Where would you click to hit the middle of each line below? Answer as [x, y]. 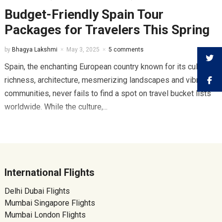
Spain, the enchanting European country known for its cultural [108, 67]
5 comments [126, 50]
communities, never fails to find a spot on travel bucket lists [108, 94]
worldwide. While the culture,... [56, 107]
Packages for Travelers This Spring [107, 30]
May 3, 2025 [83, 50]
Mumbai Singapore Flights [50, 203]
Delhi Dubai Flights [37, 191]
